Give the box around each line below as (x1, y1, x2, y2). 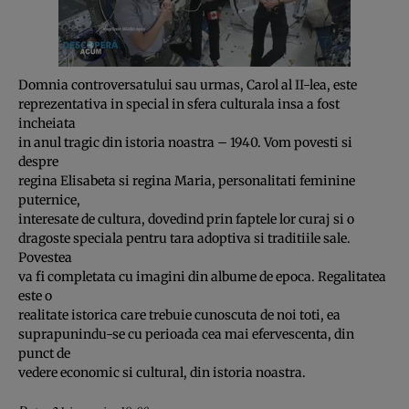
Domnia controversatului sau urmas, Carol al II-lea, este (18, 76, 357, 93)
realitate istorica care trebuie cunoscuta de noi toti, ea (18, 306, 341, 323)
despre (18, 152, 58, 170)
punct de (18, 344, 70, 362)
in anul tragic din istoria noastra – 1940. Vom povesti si (18, 133, 352, 151)
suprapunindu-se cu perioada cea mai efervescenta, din (18, 325, 354, 342)
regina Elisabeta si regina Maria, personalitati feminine (18, 172, 355, 189)
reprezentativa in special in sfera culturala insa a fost (18, 95, 340, 112)
